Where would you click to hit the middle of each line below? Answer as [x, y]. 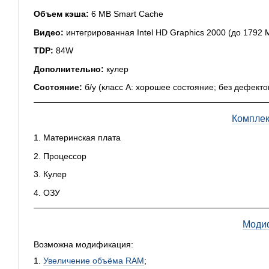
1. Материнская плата [77, 138]
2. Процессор [60, 156]
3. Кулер [50, 174]
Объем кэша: [61, 14]
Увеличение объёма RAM [94, 260]
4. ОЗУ [47, 192]
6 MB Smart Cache [126, 14]
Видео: [49, 32]
